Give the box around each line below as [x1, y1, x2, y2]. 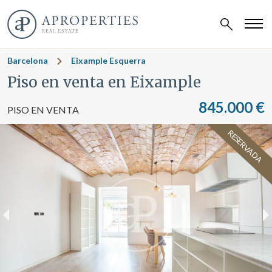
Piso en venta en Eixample [7, 73, 201, 92]
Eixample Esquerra [71, 55, 146, 66]
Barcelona [7, 55, 48, 66]
